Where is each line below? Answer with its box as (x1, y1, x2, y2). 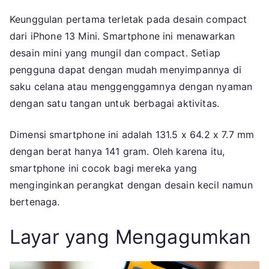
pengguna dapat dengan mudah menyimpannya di (10, 64, 241, 76)
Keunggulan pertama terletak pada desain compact (10, 13, 247, 26)
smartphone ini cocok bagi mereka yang (10, 162, 197, 175)
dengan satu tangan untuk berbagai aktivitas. (10, 97, 220, 110)
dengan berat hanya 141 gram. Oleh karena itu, (10, 145, 225, 158)
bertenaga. (10, 196, 60, 208)
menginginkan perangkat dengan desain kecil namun (10, 179, 253, 192)
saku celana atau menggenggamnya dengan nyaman (10, 80, 253, 93)
